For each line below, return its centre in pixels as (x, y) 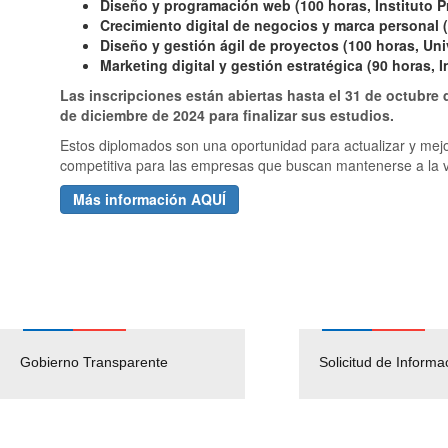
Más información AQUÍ (149, 198)
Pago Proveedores (303, 361)
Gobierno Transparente (94, 361)
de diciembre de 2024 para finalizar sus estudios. (227, 114)
